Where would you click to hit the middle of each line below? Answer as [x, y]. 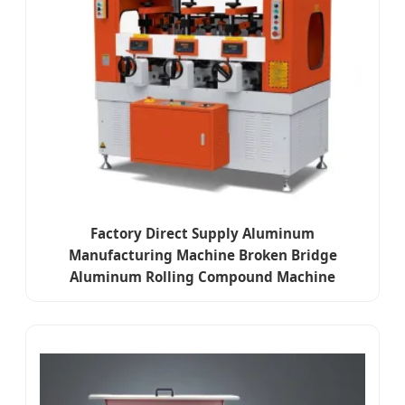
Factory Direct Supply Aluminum [202, 234]
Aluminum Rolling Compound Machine [202, 277]
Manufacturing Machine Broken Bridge [202, 255]
